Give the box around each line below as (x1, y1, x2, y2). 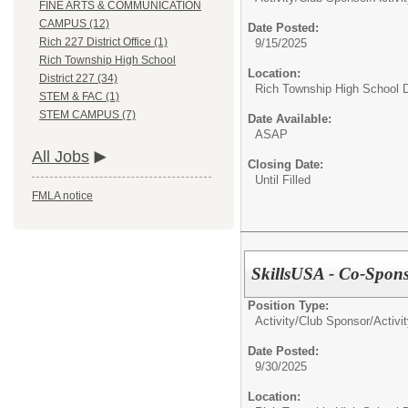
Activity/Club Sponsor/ (255, 313, 373, 328)
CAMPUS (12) (39, 17, 109, 31)
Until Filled (255, 173, 311, 187)
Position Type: (248, 298, 329, 312)
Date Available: (248, 112, 331, 126)
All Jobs (32, 148, 89, 167)
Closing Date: (248, 158, 323, 171)
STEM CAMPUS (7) (39, 108, 136, 122)
